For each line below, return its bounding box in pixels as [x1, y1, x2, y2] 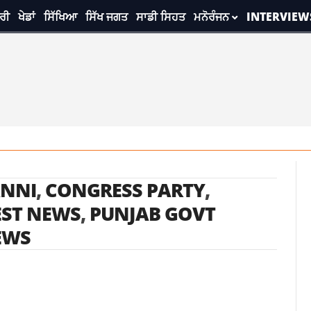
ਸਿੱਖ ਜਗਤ [85, 9, 128, 24]
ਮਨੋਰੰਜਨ [193, 9, 229, 24]
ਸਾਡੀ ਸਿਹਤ [135, 9, 185, 24]
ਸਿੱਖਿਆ [43, 9, 77, 24]
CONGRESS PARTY [44, 177, 205, 203]
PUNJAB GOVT [89, 201, 215, 226]
